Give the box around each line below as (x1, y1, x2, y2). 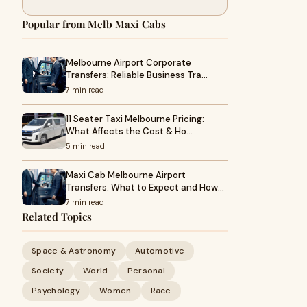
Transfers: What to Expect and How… (66, 182, 224, 193)
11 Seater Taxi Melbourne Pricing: (66, 113, 204, 125)
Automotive (135, 245, 185, 256)
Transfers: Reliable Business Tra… (66, 69, 208, 81)
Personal (127, 265, 166, 276)
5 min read (66, 141, 105, 151)
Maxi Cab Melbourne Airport (66, 169, 186, 181)
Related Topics (22, 210, 92, 223)
